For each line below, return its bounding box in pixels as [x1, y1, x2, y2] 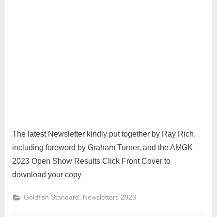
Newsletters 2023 [83, 194, 137, 201]
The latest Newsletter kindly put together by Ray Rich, [12, 130, 198, 139]
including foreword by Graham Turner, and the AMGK [12, 143, 193, 152]
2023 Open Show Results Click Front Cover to [12, 157, 170, 166]
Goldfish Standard [24, 194, 79, 201]
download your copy [12, 170, 81, 179]
